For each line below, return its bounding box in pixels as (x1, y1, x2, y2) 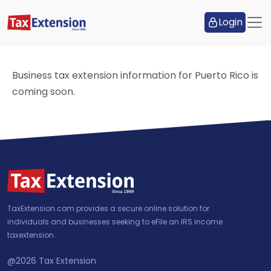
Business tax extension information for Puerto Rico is (12, 68, 258, 82)
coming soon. (12, 84, 75, 99)
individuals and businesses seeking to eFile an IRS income (7, 216, 223, 227)
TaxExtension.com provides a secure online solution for (7, 203, 209, 214)
